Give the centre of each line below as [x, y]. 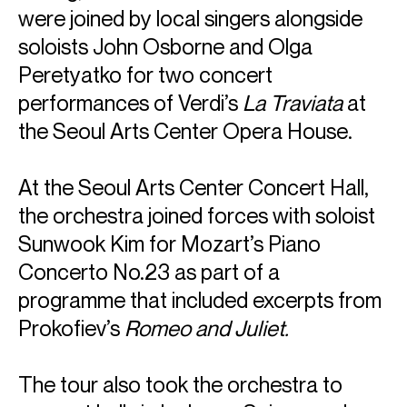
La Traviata [293, 103]
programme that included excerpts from [200, 300]
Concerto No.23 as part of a [149, 272]
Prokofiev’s [71, 328]
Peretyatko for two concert [145, 75]
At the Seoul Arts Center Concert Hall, [194, 188]
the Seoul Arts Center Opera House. [185, 131]
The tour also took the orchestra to [180, 385]
